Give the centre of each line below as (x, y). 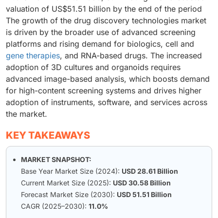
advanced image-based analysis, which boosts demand (108, 79)
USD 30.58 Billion (142, 183)
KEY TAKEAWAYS (48, 136)
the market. (27, 114)
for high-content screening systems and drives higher (104, 91)
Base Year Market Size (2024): (71, 171)
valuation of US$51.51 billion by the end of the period (104, 9)
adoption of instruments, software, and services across (107, 102)
